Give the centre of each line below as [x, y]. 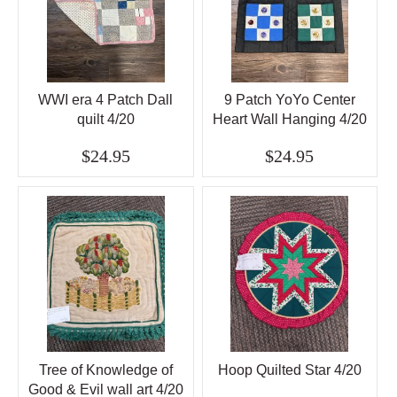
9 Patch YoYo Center [289, 100]
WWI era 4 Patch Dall [106, 100]
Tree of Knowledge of [105, 370]
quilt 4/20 [105, 120]
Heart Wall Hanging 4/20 [289, 120]
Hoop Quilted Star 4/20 [289, 370]
